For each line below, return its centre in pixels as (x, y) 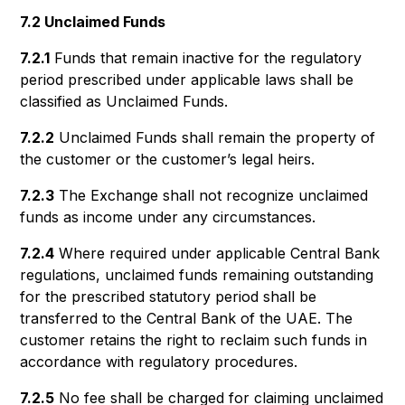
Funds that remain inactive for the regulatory (206, 58)
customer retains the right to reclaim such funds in (194, 340)
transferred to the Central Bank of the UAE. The (187, 318)
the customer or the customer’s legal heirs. (168, 159)
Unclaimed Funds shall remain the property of (215, 137)
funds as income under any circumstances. (168, 217)
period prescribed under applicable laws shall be (187, 80)
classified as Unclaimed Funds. (124, 101)
